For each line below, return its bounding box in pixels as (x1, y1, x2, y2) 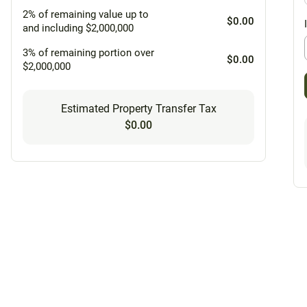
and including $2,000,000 (23, 21, 134, 34)
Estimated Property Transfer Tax (60, 101, 217, 115)
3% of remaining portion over (23, 46, 154, 59)
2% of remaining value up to (23, 8, 149, 21)
